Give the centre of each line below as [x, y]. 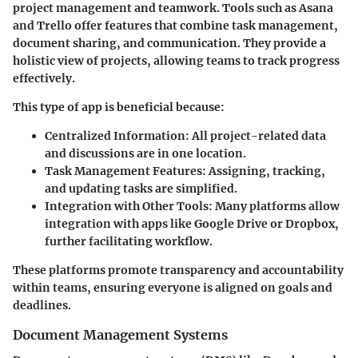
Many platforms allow [276, 206]
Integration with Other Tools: [129, 206]
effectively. [44, 78]
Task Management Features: [125, 171]
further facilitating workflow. [129, 241]
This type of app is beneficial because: [119, 107]
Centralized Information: [117, 135]
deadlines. [42, 305]
